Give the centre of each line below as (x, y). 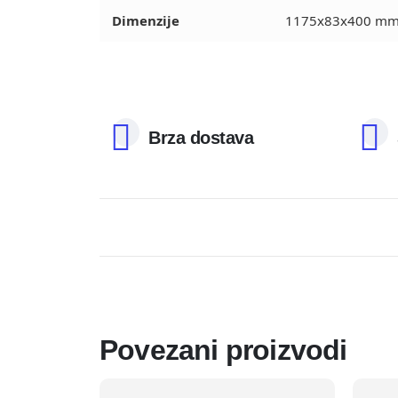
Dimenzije (146, 20)
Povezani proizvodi (223, 350)
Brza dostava (201, 137)
